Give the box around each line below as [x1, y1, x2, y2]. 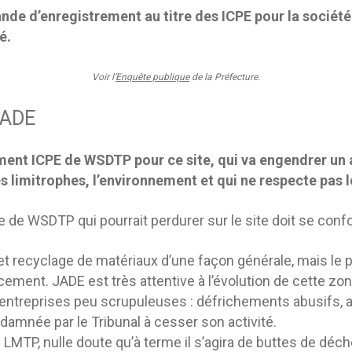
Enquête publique [115, 71, 189, 82]
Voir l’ [92, 71, 115, 82]
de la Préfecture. [189, 71, 260, 82]
